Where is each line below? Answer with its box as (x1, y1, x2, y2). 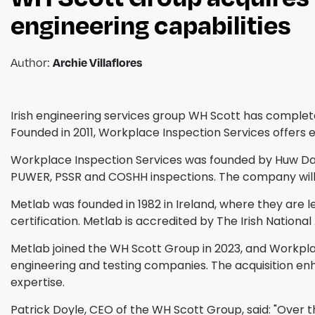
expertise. (11, 274, 65, 291)
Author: (11, 54, 53, 71)
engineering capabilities (11, 8, 291, 41)
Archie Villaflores (53, 55, 142, 70)
